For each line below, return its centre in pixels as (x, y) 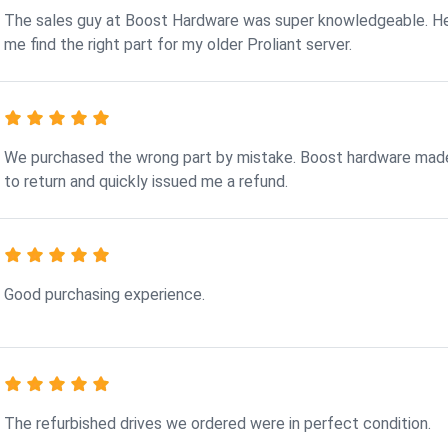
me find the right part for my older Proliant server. (178, 44)
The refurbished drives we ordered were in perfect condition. (218, 423)
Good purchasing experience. (105, 294)
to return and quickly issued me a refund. (146, 181)
